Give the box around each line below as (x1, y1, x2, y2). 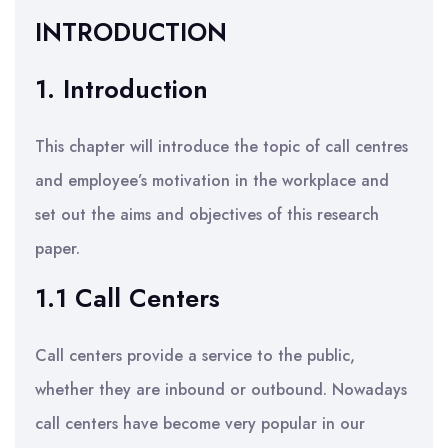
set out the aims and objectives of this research (35, 203, 379, 226)
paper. (35, 237, 80, 260)
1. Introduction (35, 71, 208, 107)
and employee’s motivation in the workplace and (35, 169, 389, 192)
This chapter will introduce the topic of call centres (35, 135, 408, 158)
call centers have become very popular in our (35, 412, 365, 435)
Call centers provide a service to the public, (35, 344, 355, 367)
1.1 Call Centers (35, 280, 220, 316)
